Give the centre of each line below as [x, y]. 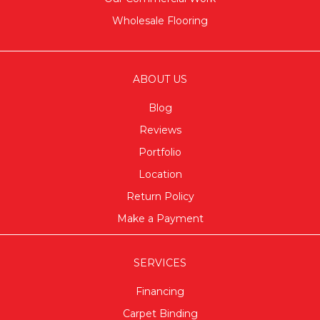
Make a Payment [160, 218]
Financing [160, 291]
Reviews [160, 130]
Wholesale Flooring [160, 20]
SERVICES [160, 262]
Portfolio [160, 152]
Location [160, 174]
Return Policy [160, 196]
